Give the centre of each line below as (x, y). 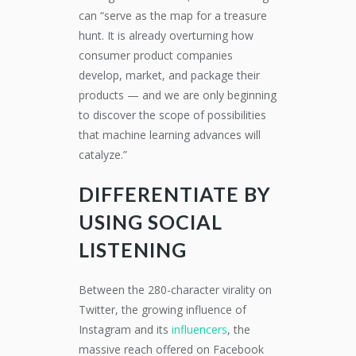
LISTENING (133, 250)
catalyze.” (103, 155)
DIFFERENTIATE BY (175, 194)
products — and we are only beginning (178, 95)
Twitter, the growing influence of (163, 310)
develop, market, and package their (169, 75)
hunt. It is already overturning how (166, 35)
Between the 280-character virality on (175, 290)
